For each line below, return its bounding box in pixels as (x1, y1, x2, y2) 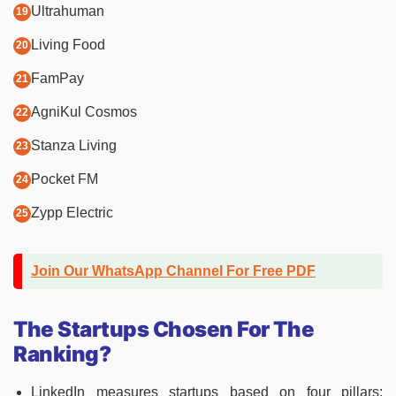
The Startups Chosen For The (13, 316, 315, 342)
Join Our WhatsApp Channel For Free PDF (31, 263, 316, 278)
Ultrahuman (31, 3, 104, 19)
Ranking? (13, 340, 111, 367)
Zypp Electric (31, 204, 113, 220)
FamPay (31, 70, 84, 86)
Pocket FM (31, 171, 98, 187)
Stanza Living (31, 137, 117, 153)
